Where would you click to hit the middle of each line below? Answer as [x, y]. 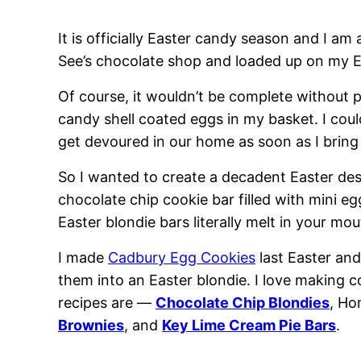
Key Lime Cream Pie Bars [249, 325]
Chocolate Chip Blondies [243, 303]
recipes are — [107, 303]
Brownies [91, 325]
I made [83, 257]
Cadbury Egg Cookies [182, 257]
